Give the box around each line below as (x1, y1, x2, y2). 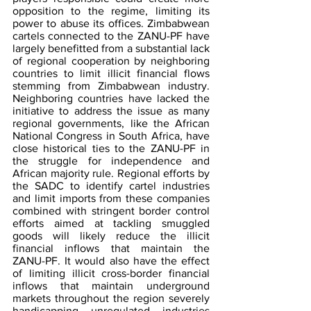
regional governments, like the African (12, 117, 210, 130)
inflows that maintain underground (12, 280, 210, 292)
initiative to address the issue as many (12, 105, 210, 117)
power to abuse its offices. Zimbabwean (12, 17, 210, 30)
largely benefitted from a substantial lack (12, 42, 210, 55)
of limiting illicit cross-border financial (12, 267, 210, 280)
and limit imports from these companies (12, 192, 210, 205)
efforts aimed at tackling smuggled (12, 217, 210, 230)
